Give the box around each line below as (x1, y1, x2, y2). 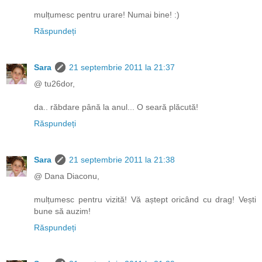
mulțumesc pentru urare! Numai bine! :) (34, 9, 180, 19)
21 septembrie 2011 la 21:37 (69, 62, 175, 72)
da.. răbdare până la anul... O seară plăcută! (34, 102, 198, 112)
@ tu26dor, (34, 78, 75, 88)
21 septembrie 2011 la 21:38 (69, 154, 175, 164)
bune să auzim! (34, 206, 91, 216)
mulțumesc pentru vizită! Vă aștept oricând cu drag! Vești (34, 194, 256, 204)
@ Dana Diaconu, (34, 171, 99, 181)
